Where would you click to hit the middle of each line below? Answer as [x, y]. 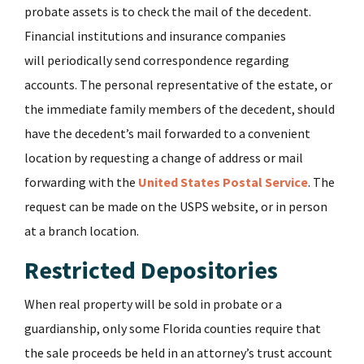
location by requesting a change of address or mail [164, 158]
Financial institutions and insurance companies [155, 36]
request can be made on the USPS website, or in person [176, 207]
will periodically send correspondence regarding [157, 61]
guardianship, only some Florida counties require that [173, 329]
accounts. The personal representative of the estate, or [178, 85]
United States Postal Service [223, 182]
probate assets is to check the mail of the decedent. [168, 12]
